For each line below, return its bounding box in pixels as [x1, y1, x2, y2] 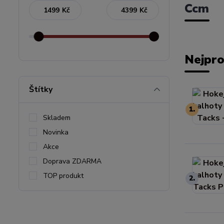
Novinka [43, 127, 68, 137]
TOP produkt [43, 171, 83, 180]
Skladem [43, 113, 70, 122]
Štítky [29, 84, 52, 95]
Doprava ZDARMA [43, 156, 101, 166]
